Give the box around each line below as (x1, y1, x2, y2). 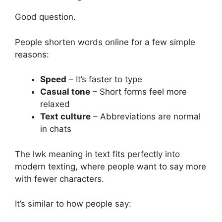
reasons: (15, 49, 49, 59)
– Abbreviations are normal (91, 111, 201, 122)
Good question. (15, 12, 76, 22)
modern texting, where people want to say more (15, 161, 206, 171)
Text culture (40, 111, 91, 122)
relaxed (40, 99, 70, 110)
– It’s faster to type (66, 74, 142, 85)
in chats (40, 124, 71, 134)
